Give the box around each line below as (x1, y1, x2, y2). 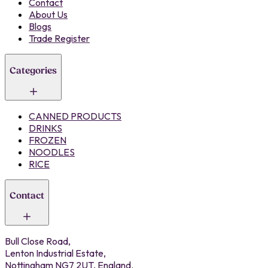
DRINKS (29, 121, 62, 134)
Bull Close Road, (5, 234, 71, 247)
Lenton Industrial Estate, (5, 246, 106, 259)
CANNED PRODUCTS (29, 109, 121, 122)
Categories (10, 65, 57, 77)
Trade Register (29, 32, 90, 45)
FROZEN (29, 133, 66, 146)
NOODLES (29, 145, 75, 158)
